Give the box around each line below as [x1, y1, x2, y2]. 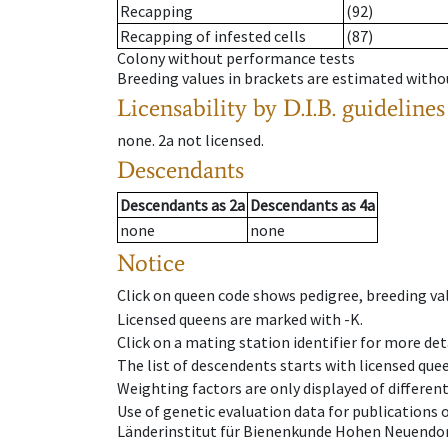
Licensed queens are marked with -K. [117, 308, 363, 329]
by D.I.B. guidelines [253, 93, 445, 123]
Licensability [117, 93, 247, 123]
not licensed [177, 130, 261, 151]
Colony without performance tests [117, 48, 355, 69]
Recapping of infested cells [120, 26, 306, 47]
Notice [117, 248, 185, 278]
